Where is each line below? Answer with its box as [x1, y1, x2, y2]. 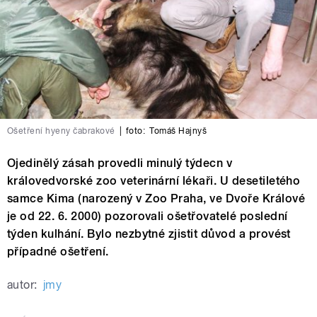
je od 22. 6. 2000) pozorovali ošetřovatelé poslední [7, 209, 288, 223]
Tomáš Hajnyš [149, 125, 207, 136]
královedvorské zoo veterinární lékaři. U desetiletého [7, 173, 301, 188]
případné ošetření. [7, 244, 109, 258]
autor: [7, 277, 38, 292]
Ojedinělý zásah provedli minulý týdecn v [7, 156, 233, 170]
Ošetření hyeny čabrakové [7, 125, 115, 136]
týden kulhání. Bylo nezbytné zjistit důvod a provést [7, 226, 291, 241]
